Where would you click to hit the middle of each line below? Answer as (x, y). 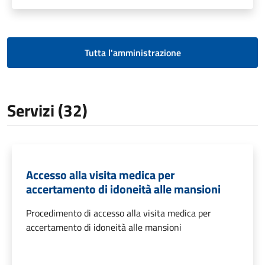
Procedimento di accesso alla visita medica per (119, 213)
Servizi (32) (47, 110)
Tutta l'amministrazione (132, 52)
